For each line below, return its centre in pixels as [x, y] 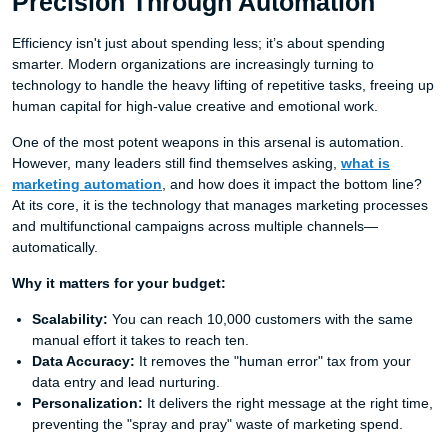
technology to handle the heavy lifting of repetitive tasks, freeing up [223, 85]
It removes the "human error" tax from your [273, 361]
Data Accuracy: [83, 361]
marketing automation [87, 184]
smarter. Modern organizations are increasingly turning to [193, 64]
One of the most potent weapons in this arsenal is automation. [208, 142]
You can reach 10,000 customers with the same [260, 319]
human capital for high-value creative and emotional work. [195, 106]
